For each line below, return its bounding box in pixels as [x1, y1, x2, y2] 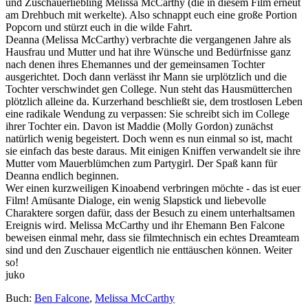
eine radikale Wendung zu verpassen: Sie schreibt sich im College [5, 107, 289, 120]
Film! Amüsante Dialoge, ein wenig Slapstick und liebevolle [5, 194, 266, 206]
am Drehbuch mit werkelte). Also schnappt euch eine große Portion [5, 8, 297, 21]
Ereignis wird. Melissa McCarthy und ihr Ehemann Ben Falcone [5, 219, 285, 231]
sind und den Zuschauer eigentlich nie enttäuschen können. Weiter [5, 243, 292, 256]
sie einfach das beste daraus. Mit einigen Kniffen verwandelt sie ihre [5, 144, 300, 157]
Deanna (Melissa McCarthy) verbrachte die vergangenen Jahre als [5, 33, 291, 45]
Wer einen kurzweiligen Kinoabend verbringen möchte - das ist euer [5, 181, 300, 194]
